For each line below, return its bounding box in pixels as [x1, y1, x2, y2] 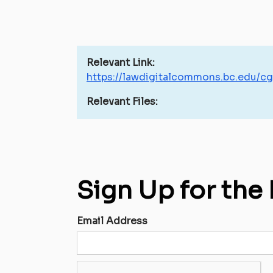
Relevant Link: [87, 56, 155, 69]
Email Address [77, 214, 147, 227]
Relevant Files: [87, 95, 158, 108]
